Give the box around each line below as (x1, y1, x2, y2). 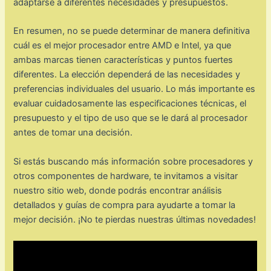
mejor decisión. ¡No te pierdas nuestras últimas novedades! (13, 214, 256, 225)
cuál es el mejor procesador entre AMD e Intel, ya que (13, 40, 232, 51)
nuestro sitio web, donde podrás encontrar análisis (13, 184, 223, 196)
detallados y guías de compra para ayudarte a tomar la (13, 199, 236, 211)
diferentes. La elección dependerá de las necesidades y (13, 69, 241, 80)
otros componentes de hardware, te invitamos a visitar (13, 170, 238, 181)
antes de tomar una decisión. (13, 127, 133, 139)
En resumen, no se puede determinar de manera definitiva (13, 25, 250, 37)
